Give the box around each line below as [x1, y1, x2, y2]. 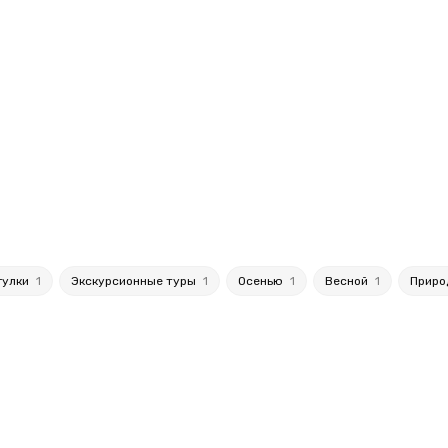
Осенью [238, 274, 286, 288]
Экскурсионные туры [71, 274, 199, 288]
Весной [325, 274, 371, 288]
